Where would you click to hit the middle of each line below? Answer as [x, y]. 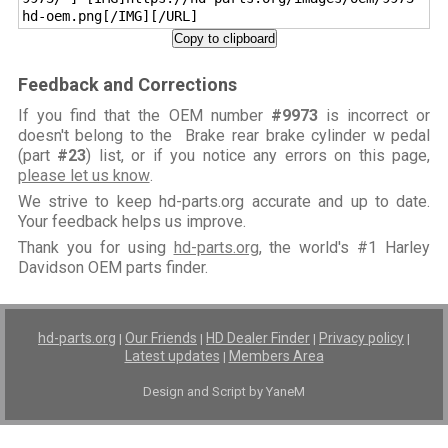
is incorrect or [374, 116]
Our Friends [161, 338]
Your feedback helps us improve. [131, 222]
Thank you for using [95, 248]
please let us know [83, 176]
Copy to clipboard [224, 39]
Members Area [276, 356]
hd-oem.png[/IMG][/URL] [109, 16]
